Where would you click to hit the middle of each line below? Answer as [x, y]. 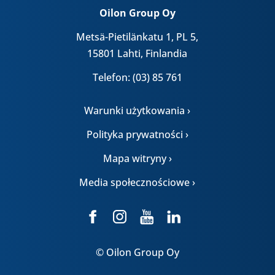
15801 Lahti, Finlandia [137, 53]
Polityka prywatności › [137, 134]
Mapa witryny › [137, 158]
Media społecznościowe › [137, 182]
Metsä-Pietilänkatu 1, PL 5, [137, 37]
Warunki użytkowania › [137, 110]
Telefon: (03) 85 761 [137, 77]
